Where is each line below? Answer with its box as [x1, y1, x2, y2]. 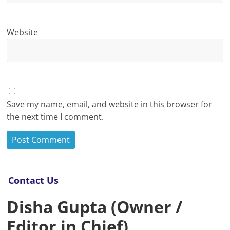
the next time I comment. [7, 110, 104, 122]
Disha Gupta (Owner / [7, 195, 183, 218]
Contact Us [8, 174, 59, 186]
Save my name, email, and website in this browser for [7, 98, 213, 110]
